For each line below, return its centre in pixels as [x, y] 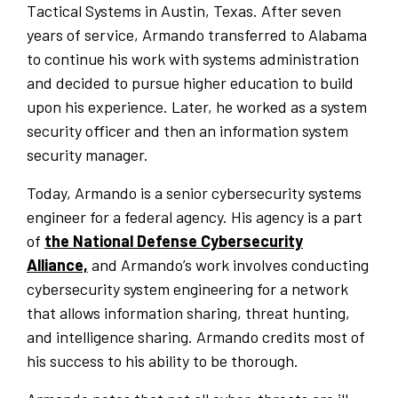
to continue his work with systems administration [193, 59]
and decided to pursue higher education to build [190, 83]
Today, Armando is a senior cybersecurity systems [194, 193]
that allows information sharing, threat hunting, [188, 313]
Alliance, [57, 265]
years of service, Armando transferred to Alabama [197, 35]
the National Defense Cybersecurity [174, 241]
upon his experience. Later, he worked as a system [197, 107]
